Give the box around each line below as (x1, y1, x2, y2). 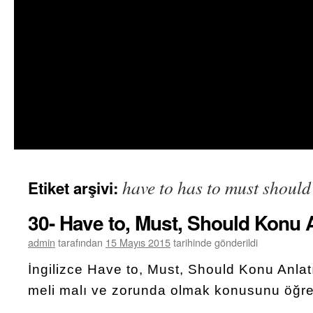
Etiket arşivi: (28, 177, 122, 199)
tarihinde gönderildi (173, 235, 258, 249)
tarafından (58, 235, 103, 249)
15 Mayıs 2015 (105, 235, 170, 249)
